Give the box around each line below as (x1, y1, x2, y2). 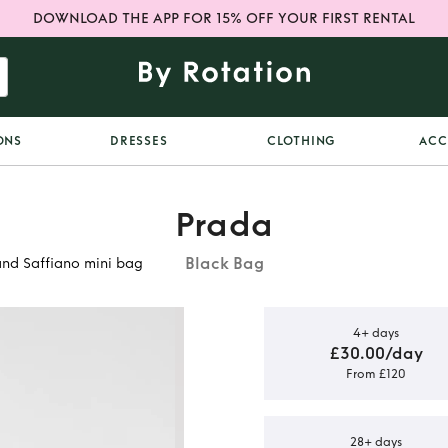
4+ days (353, 325, 399, 340)
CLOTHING (267, 134, 337, 148)
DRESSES (110, 134, 168, 148)
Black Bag (184, 254, 264, 273)
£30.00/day (329, 343, 423, 363)
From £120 (346, 366, 406, 381)
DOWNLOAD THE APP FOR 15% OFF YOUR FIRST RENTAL (33, 10, 415, 27)
